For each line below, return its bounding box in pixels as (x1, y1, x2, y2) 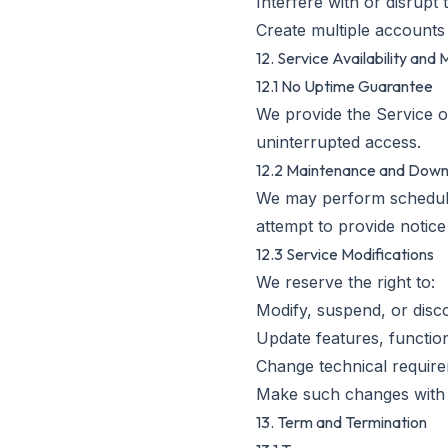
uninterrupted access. (256, 132, 421, 152)
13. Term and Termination (256, 412, 427, 432)
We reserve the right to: (256, 272, 435, 292)
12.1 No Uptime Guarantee (256, 76, 433, 96)
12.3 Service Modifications (256, 244, 434, 264)
